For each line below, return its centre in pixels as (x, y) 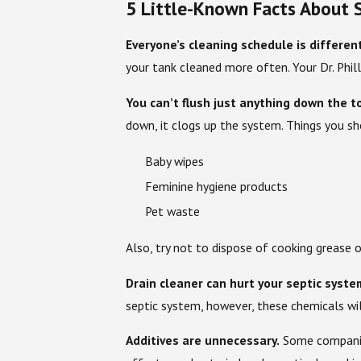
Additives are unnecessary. (203, 340)
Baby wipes (174, 161)
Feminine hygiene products (216, 186)
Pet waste (172, 211)
